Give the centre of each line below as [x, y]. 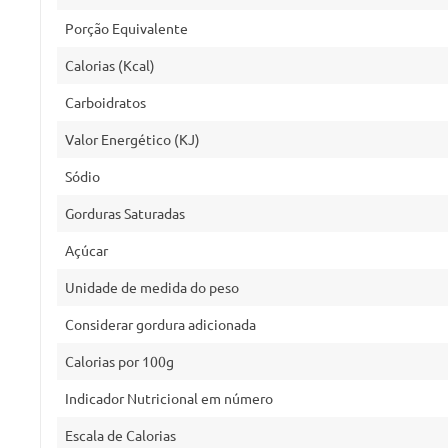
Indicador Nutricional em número [169, 398]
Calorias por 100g [119, 361]
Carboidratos [105, 102]
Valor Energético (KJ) [132, 139]
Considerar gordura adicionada [160, 324]
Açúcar [86, 250]
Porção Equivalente [126, 28]
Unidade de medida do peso [152, 287]
